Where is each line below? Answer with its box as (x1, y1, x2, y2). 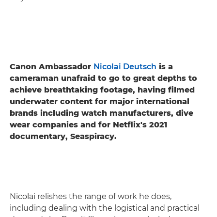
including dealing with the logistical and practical (10, 203, 200, 213)
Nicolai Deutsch (93, 62, 156, 71)
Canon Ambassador (10, 62, 93, 71)
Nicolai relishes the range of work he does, (10, 191, 171, 201)
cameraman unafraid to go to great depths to (10, 73, 197, 83)
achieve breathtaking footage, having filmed (10, 85, 195, 94)
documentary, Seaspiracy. (10, 131, 117, 141)
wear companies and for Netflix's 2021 (10, 120, 167, 129)
